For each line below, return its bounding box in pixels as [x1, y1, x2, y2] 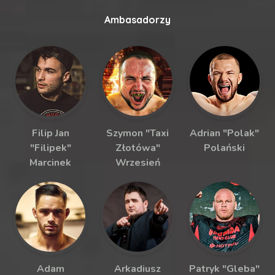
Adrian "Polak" [190, 126, 260, 140]
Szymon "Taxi [106, 126, 169, 140]
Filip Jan [31, 126, 69, 140]
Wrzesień [115, 155, 160, 169]
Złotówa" [115, 141, 160, 155]
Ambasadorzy [104, 13, 171, 26]
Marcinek [29, 155, 72, 169]
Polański [204, 141, 246, 155]
